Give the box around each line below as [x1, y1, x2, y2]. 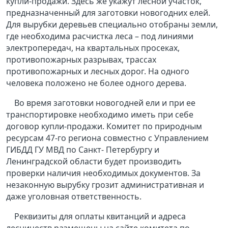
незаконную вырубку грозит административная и [6, 179, 204, 191]
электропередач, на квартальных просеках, [6, 42, 180, 54]
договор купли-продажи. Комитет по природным [6, 121, 202, 132]
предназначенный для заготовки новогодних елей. [6, 7, 210, 19]
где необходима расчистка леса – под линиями [6, 31, 193, 42]
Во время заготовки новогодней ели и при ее [14, 97, 195, 109]
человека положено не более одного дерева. [6, 77, 186, 89]
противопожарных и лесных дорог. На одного [6, 66, 189, 77]
